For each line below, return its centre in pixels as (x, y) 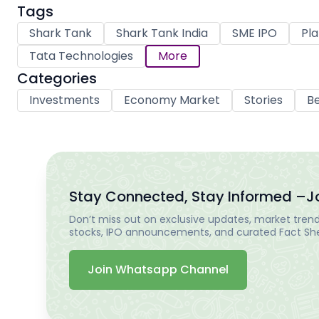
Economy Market (172, 100)
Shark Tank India (162, 33)
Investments (64, 100)
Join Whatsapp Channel (158, 269)
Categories (57, 79)
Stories (263, 100)
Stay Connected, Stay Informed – (188, 196)
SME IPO (255, 33)
